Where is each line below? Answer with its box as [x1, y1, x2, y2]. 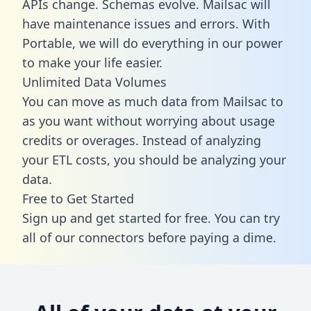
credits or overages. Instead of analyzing [22, 131, 261, 149]
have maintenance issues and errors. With [22, 15, 270, 32]
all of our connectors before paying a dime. [22, 228, 276, 246]
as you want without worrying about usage [22, 112, 275, 129]
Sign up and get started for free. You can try [22, 209, 280, 226]
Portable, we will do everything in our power [22, 34, 283, 51]
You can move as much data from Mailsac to [22, 92, 283, 110]
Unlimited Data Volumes [22, 73, 167, 90]
